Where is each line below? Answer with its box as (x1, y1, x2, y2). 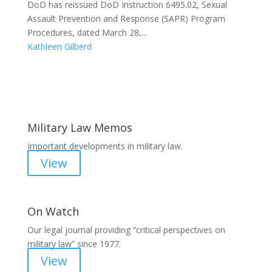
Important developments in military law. (27, 140, 183, 152)
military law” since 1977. (27, 238, 121, 250)
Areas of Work (95, 69, 177, 86)
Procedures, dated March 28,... (27, 27, 147, 38)
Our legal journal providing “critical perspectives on (27, 224, 225, 236)
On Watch (27, 204, 79, 219)
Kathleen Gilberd (27, 41, 92, 52)
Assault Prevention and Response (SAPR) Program (27, 13, 225, 24)
